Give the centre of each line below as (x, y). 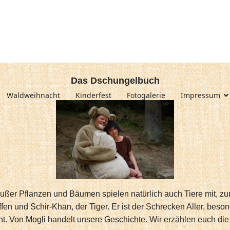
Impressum (200, 95)
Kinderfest (93, 95)
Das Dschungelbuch (115, 81)
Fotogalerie (146, 95)
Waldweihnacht (33, 95)
